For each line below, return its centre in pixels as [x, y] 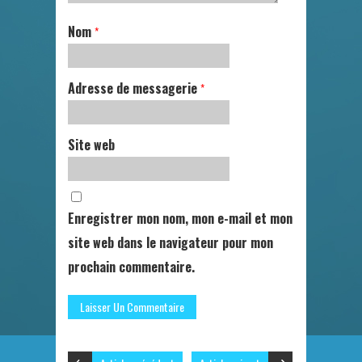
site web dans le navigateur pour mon [170, 242]
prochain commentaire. [131, 266]
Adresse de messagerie [134, 88]
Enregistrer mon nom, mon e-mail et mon [180, 218]
